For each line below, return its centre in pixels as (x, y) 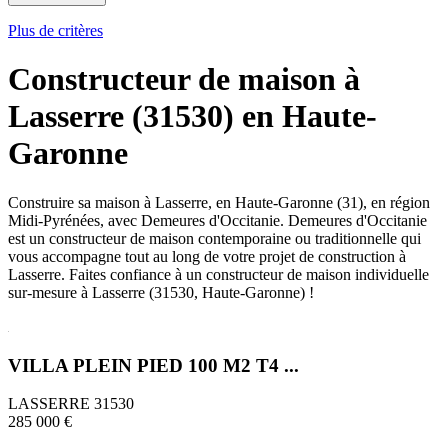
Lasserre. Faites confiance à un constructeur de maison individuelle (218, 274)
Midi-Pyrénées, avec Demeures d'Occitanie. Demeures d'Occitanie (217, 220)
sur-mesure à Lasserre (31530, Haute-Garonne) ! (161, 292)
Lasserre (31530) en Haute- (192, 116)
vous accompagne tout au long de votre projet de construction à (207, 256)
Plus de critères (55, 30)
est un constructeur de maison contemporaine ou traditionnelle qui (214, 238)
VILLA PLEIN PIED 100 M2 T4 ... (153, 365)
